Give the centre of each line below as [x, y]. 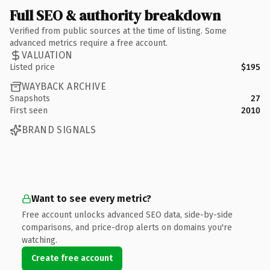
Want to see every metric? [91, 198]
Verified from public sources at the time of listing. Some [118, 31]
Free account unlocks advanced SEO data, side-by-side [127, 215]
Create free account [72, 258]
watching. [39, 240]
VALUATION [47, 55]
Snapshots [30, 98]
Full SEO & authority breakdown [115, 15]
